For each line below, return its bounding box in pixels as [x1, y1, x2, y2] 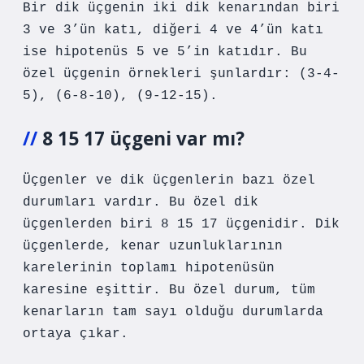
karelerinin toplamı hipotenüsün [23, 261, 275, 275]
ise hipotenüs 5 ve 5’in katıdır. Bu [23, 45, 307, 59]
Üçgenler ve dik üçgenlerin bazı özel [23, 173, 315, 188]
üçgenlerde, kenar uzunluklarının [23, 239, 283, 253]
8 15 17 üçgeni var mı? [42, 126, 245, 151]
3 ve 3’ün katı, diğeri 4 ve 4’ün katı [23, 23, 323, 37]
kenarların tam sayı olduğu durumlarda [23, 305, 323, 319]
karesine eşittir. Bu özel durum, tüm [23, 283, 315, 297]
